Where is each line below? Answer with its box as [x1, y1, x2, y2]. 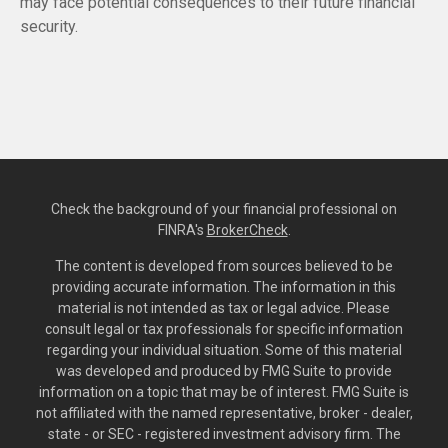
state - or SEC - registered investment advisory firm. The [47, 425, 401, 442]
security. [20, 16, 78, 36]
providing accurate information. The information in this [52, 278, 396, 295]
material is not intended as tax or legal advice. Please [58, 299, 390, 316]
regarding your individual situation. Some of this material [46, 341, 402, 358]
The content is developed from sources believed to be [55, 257, 393, 274]
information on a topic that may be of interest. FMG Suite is [39, 383, 409, 400]
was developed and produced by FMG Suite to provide [56, 362, 392, 379]
